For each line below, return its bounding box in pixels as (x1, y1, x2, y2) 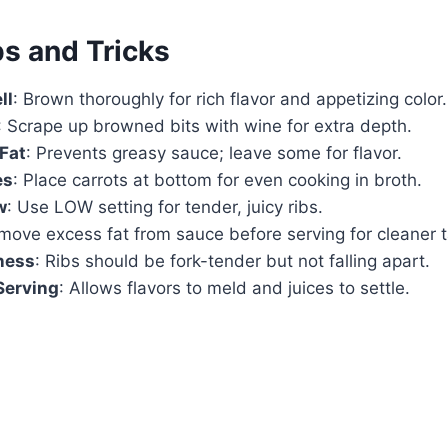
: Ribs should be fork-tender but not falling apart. (35, 250, 430, 271)
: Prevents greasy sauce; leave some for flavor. (26, 142, 402, 163)
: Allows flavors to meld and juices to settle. (59, 277, 410, 298)
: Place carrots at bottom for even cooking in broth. (13, 169, 422, 190)
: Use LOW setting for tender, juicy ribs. (7, 196, 323, 217)
